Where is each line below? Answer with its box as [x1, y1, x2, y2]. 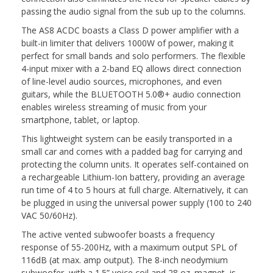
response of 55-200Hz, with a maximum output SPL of [21, 241, 237, 253]
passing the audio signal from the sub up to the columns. [21, 5, 246, 17]
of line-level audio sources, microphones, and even [21, 75, 222, 87]
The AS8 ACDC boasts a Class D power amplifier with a [21, 24, 239, 36]
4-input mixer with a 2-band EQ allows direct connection [21, 62, 241, 74]
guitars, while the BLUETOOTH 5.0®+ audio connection [21, 88, 241, 100]
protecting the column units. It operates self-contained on [21, 158, 249, 170]
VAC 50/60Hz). [21, 209, 77, 221]
